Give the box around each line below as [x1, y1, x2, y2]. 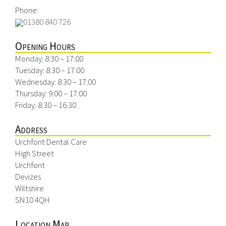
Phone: [15, 5, 38, 16]
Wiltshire [15, 183, 44, 194]
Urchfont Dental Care [15, 136, 87, 147]
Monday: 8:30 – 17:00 [15, 53, 83, 64]
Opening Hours [15, 39, 75, 53]
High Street [15, 148, 54, 159]
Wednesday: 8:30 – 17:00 [15, 76, 96, 87]
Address [15, 123, 47, 136]
